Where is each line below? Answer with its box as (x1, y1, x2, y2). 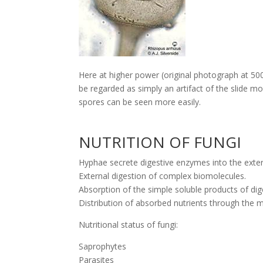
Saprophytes (79, 241, 127, 252)
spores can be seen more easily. (79, 96, 201, 107)
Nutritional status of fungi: (79, 219, 178, 230)
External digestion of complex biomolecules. (79, 170, 247, 181)
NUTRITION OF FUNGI (79, 131, 242, 153)
